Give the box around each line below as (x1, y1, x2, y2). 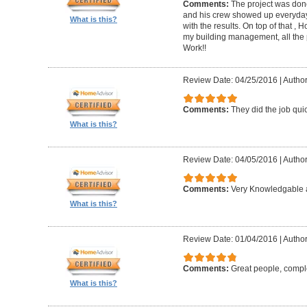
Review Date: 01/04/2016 (182, 234, 278, 244)
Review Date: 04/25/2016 (182, 75, 278, 85)
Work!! (182, 43, 206, 53)
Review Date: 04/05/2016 (182, 155, 278, 164)
